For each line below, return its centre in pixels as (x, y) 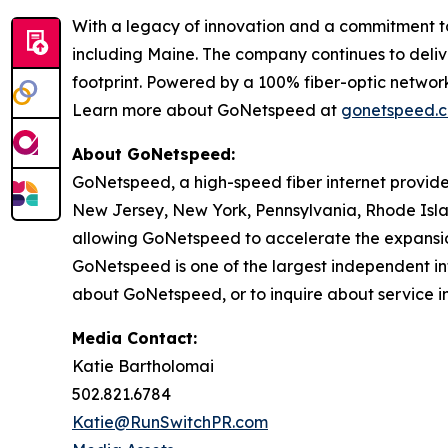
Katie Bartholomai (143, 365)
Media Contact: (134, 337)
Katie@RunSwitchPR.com (170, 421)
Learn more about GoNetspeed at (206, 109)
